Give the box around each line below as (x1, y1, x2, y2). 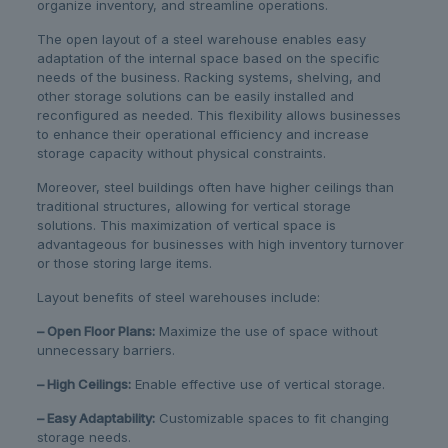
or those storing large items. (36, 255, 212, 272)
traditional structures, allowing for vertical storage (36, 198, 351, 215)
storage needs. (36, 429, 131, 446)
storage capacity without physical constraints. (36, 145, 326, 162)
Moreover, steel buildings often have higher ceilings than (36, 179, 394, 196)
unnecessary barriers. (36, 342, 175, 359)
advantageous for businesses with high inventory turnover (36, 236, 404, 253)
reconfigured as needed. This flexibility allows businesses (36, 107, 401, 124)
